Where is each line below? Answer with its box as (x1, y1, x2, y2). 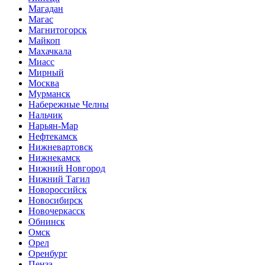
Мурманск (28, 89, 70, 99)
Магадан (28, 4, 63, 14)
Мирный (28, 67, 64, 78)
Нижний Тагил (28, 174, 90, 185)
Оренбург (28, 248, 67, 259)
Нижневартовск (28, 142, 93, 153)
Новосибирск (28, 195, 83, 206)
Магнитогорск (28, 25, 87, 35)
